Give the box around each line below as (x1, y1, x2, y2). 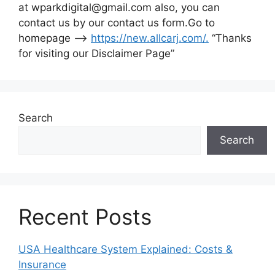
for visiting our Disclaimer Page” (18, 47, 174, 60)
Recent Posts (18, 204, 152, 230)
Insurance (18, 258, 66, 271)
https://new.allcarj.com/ (91, 32, 206, 44)
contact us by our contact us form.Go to (18, 17, 215, 29)
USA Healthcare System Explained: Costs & (18, 243, 233, 255)
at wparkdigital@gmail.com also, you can (18, 1, 220, 14)
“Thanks (209, 32, 252, 44)
